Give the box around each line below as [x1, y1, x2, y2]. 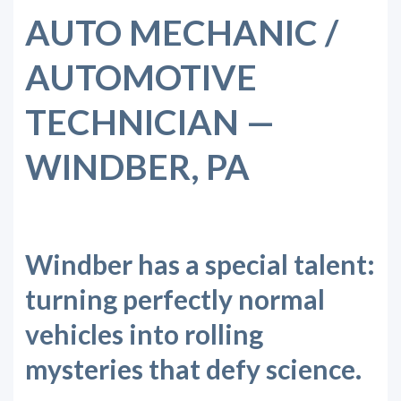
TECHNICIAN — [24, 100, 275, 142]
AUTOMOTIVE [24, 55, 257, 98]
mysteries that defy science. [24, 353, 362, 385]
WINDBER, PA [24, 145, 250, 187]
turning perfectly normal [24, 283, 325, 315]
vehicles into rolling [24, 318, 263, 350]
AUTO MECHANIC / [24, 11, 338, 53]
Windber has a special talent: [24, 248, 375, 280]
